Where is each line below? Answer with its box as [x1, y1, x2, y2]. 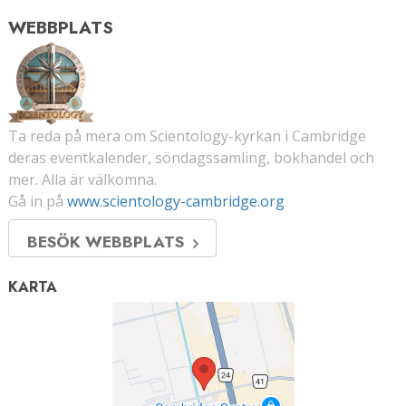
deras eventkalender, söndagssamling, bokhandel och [8, 147, 374, 168]
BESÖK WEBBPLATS [27, 229, 193, 254]
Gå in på [8, 190, 67, 211]
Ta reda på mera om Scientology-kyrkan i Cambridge [8, 125, 366, 146]
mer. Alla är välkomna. [8, 169, 157, 189]
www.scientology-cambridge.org [67, 190, 285, 211]
